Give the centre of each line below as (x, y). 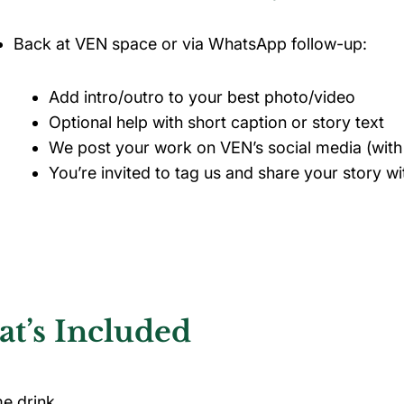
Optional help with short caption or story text (216, 122)
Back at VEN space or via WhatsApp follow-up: (190, 44)
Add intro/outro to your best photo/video (202, 97)
